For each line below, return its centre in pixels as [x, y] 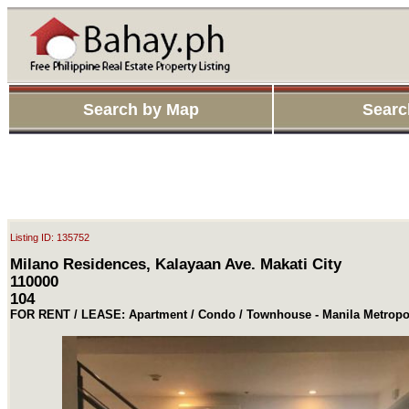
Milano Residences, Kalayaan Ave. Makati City [176, 263]
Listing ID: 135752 [50, 237]
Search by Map [141, 110]
